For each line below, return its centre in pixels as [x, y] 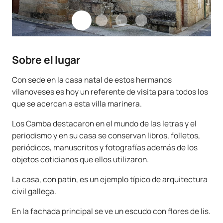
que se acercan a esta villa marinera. [77, 103]
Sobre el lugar [46, 59]
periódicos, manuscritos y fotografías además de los [105, 147]
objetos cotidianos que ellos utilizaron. [80, 159]
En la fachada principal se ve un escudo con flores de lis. [111, 211]
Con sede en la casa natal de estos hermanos [92, 79]
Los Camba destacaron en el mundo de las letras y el [104, 123]
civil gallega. [34, 191]
